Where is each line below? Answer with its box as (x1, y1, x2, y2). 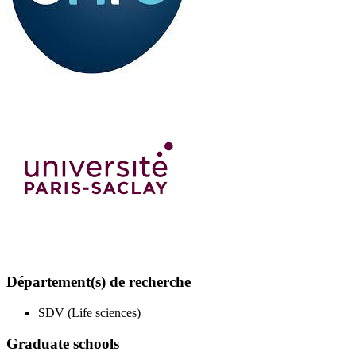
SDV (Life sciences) (38, 306, 141, 320)
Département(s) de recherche (6, 273, 191, 291)
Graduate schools (6, 335, 119, 352)
